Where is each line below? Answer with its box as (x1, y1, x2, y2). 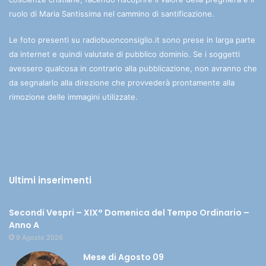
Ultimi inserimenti (9, 174, 91, 187)
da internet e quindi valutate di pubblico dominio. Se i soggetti (9, 49, 240, 59)
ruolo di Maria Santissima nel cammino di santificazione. (9, 9, 214, 19)
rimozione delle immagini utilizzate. (9, 92, 138, 102)
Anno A (9, 219, 39, 232)
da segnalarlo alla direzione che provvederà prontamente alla (9, 78, 235, 88)
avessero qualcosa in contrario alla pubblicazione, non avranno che (9, 64, 257, 74)
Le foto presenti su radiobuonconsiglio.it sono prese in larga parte (9, 35, 255, 45)
